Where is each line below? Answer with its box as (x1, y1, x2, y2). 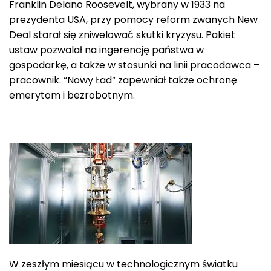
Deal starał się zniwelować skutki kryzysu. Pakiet (9, 27, 235, 42)
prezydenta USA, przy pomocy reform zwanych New (9, 12, 258, 27)
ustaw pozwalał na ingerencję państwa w (9, 42, 204, 57)
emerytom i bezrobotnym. (9, 88, 135, 102)
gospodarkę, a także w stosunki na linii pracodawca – (9, 57, 260, 72)
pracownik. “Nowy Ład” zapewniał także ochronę (9, 73, 237, 87)
